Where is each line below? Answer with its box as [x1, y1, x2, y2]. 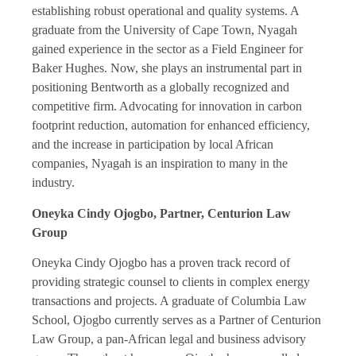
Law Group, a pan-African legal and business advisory [32, 332, 306, 346]
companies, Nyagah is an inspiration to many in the [32, 157, 288, 171]
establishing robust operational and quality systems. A [32, 4, 299, 18]
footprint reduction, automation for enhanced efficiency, [32, 118, 310, 133]
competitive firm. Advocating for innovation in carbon [32, 99, 302, 114]
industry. [32, 176, 75, 190]
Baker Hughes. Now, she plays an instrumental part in [32, 61, 302, 75]
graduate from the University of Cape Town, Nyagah [32, 23, 297, 37]
